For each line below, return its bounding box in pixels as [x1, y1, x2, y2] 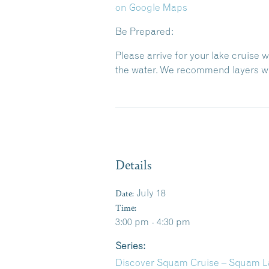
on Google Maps [115, 1, 187, 13]
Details [115, 156, 152, 173]
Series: [115, 240, 145, 252]
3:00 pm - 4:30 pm [115, 216, 190, 228]
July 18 [136, 187, 166, 199]
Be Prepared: [115, 25, 174, 37]
